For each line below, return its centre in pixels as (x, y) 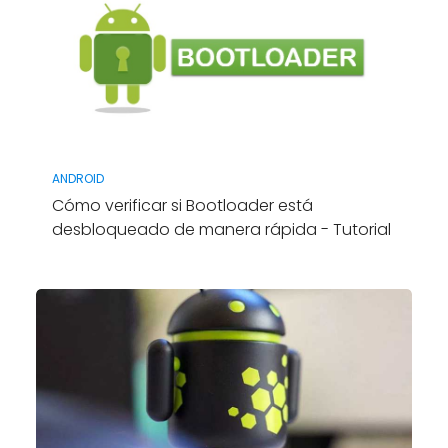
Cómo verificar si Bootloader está (182, 205)
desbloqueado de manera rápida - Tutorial (221, 229)
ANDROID (77, 178)
